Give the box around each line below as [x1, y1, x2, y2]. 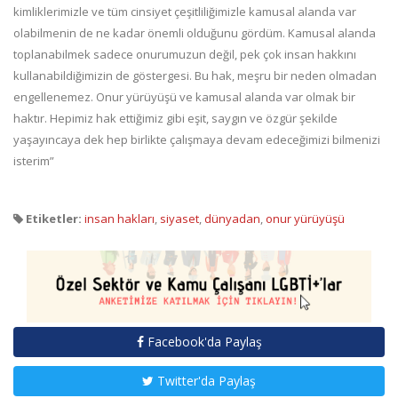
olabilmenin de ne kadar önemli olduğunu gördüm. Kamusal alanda [13, 25, 376, 42]
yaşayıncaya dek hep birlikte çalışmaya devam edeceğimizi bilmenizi [13, 131, 380, 148]
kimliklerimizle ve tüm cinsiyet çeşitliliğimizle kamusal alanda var [13, 4, 356, 20]
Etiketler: [23, 211, 82, 227]
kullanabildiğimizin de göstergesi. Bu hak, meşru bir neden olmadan [13, 68, 377, 84]
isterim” [13, 153, 54, 170]
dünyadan [204, 211, 260, 227]
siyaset [160, 211, 199, 227]
